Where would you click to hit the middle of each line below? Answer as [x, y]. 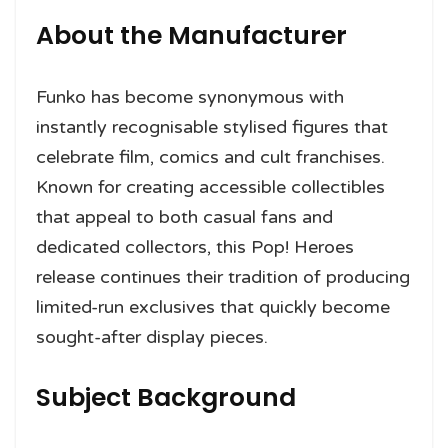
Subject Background [166, 397]
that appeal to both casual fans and [184, 216]
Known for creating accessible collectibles [210, 186]
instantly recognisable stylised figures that [212, 126]
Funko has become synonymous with [190, 96]
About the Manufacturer [191, 35]
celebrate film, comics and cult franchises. [210, 156]
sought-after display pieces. [152, 336]
